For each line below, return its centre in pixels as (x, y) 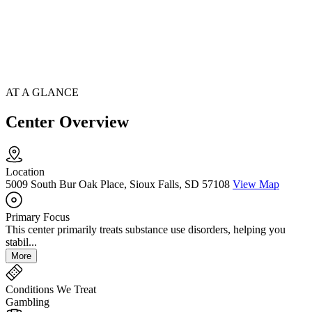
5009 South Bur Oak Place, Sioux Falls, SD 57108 (118, 185)
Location (25, 172)
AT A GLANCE (42, 93)
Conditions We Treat (51, 290)
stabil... (21, 242)
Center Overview (67, 122)
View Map (256, 185)
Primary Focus (38, 217)
